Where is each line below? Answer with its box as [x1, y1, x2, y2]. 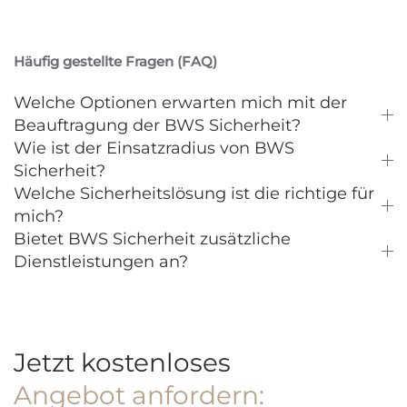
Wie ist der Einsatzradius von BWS [14, 138, 294, 158]
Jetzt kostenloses [14, 347, 231, 378]
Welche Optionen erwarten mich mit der [14, 93, 347, 113]
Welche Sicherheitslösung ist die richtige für [14, 184, 374, 203]
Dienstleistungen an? [14, 252, 188, 272]
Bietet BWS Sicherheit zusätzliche [14, 229, 291, 249]
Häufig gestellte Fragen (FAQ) [14, 53, 217, 70]
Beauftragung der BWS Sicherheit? [14, 115, 301, 135]
